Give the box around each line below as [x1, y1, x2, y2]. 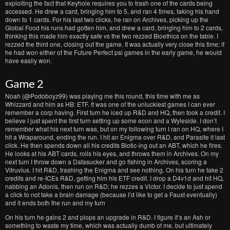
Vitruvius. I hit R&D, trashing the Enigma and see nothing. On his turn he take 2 [5, 165, 223, 174]
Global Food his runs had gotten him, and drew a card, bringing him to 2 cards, [5, 23, 223, 32]
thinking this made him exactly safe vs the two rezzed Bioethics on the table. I [5, 31, 218, 40]
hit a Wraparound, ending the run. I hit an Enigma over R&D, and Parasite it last [5, 132, 225, 141]
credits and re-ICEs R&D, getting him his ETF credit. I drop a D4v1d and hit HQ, [5, 174, 224, 182]
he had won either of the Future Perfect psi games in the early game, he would [5, 48, 222, 56]
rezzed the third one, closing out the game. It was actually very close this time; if [5, 40, 224, 48]
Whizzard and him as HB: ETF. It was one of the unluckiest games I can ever [5, 100, 215, 108]
